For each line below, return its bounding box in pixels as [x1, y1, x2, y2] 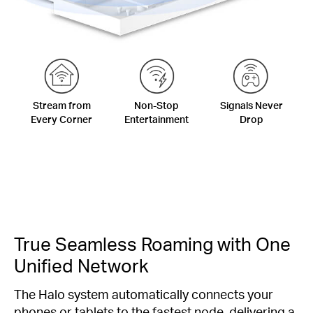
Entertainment [124, 113, 189, 126]
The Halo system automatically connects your [14, 286, 273, 303]
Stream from [32, 99, 91, 112]
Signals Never [220, 99, 283, 112]
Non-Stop [134, 99, 179, 112]
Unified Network [14, 254, 149, 277]
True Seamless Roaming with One [14, 232, 291, 256]
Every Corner [31, 113, 92, 126]
